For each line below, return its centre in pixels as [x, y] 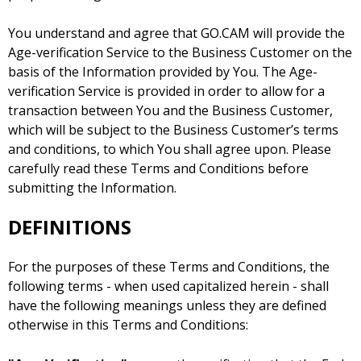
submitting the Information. [92, 188]
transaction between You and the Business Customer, [170, 111]
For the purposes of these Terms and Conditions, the [169, 267]
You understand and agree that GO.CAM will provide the [176, 33]
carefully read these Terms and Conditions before [158, 169]
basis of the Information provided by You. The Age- [163, 72]
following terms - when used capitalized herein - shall [168, 286]
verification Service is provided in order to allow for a [166, 91]
